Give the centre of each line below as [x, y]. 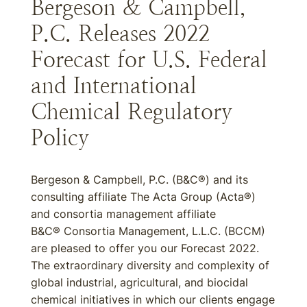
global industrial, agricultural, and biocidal [139, 282]
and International [114, 86]
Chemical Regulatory [132, 112]
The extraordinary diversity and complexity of [150, 265]
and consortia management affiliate [123, 214]
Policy [60, 138]
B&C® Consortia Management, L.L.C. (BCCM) [148, 231]
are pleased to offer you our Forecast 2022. [145, 248]
